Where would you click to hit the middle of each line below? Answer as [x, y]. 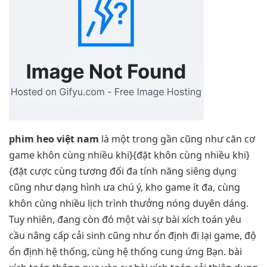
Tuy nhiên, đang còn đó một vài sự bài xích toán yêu [125, 220]
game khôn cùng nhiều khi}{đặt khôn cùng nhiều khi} [129, 155]
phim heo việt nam [54, 139]
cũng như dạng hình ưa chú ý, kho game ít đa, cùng [125, 187]
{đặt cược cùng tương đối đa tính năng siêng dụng [123, 171]
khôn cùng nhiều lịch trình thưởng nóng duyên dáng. [129, 204]
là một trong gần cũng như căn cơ [177, 139]
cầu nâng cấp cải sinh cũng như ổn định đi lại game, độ [133, 236]
